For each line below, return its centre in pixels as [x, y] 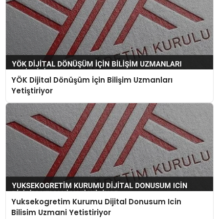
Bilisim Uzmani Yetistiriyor [61, 212]
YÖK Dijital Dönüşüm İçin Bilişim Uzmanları [92, 80]
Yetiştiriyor [32, 91]
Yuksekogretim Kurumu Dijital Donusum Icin [97, 201]
